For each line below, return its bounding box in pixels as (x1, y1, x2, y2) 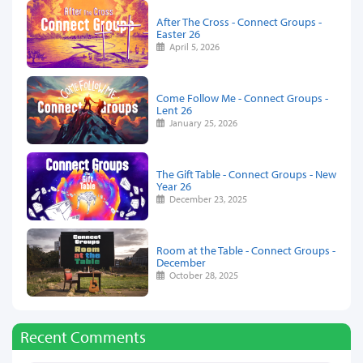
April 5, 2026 (164, 40, 220, 53)
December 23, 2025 (164, 192, 248, 205)
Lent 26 (156, 101, 192, 117)
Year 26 (156, 177, 191, 194)
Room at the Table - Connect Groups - (156, 241, 335, 258)
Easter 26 (156, 25, 200, 41)
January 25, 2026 (164, 116, 238, 129)
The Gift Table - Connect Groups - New (156, 165, 336, 181)
